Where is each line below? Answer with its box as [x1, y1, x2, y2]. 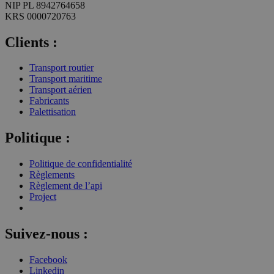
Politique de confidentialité [29, 158, 132, 169]
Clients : [5, 34, 57, 50]
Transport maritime [29, 73, 102, 84]
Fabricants [29, 95, 69, 106]
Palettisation [29, 106, 76, 117]
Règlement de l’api [29, 180, 102, 191]
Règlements [29, 169, 75, 180]
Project [29, 191, 56, 202]
